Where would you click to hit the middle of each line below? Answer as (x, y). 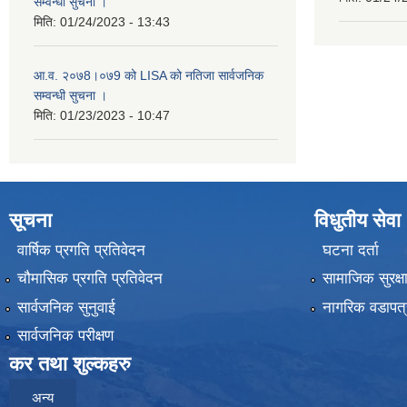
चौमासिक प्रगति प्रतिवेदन (89, 279)
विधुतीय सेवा (357, 220)
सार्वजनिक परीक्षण (65, 336)
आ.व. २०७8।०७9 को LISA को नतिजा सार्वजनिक (149, 76)
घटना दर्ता (350, 250)
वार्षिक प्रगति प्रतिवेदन (81, 250)
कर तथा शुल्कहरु (70, 364)
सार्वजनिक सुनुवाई (66, 307)
